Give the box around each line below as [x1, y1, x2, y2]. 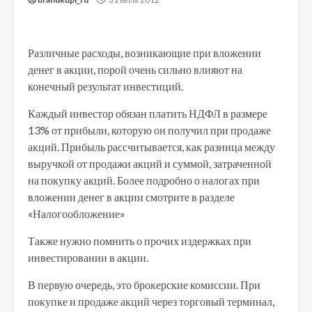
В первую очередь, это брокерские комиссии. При [28, 278, 260, 291]
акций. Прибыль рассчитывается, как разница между [28, 140, 275, 153]
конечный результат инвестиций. [28, 79, 183, 93]
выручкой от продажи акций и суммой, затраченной [28, 157, 272, 170]
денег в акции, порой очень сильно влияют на [28, 63, 242, 76]
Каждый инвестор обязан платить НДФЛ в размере [28, 107, 267, 120]
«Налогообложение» [28, 207, 125, 220]
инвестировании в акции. [28, 251, 148, 264]
